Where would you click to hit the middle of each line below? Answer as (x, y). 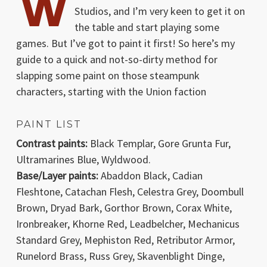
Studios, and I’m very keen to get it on (159, 11)
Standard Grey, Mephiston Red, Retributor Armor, (125, 240)
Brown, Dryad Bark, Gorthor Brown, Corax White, (124, 207)
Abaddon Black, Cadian (150, 175)
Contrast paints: (52, 143)
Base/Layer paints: (57, 175)
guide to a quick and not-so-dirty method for (117, 59)
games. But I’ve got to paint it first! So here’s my (125, 43)
